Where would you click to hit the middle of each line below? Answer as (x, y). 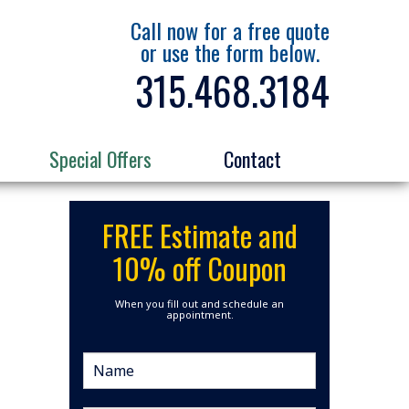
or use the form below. (230, 52)
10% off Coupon (199, 268)
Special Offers (100, 159)
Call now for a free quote (230, 30)
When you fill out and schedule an (199, 304)
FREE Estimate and (199, 235)
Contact (253, 159)
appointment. (199, 315)
